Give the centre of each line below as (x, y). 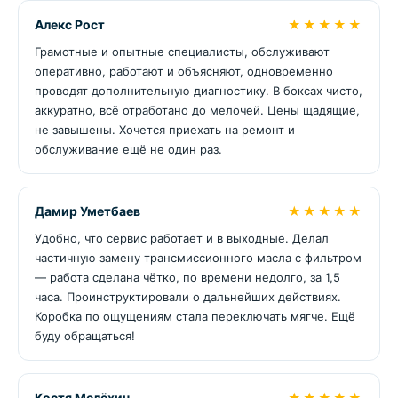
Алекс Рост (70, 24)
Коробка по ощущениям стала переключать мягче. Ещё (195, 316)
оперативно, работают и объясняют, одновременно (184, 71)
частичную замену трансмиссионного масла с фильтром (198, 258)
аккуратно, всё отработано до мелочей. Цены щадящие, (197, 110)
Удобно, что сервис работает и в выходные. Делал (182, 238)
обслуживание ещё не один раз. (128, 149)
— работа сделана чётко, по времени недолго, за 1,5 (187, 277)
